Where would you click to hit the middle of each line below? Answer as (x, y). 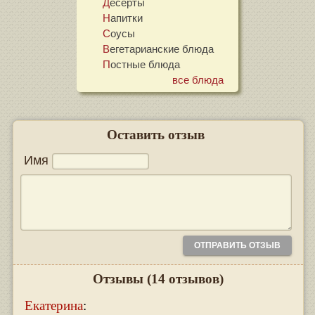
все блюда (200, 79)
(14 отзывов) (185, 279)
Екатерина (53, 306)
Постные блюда (146, 64)
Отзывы (120, 279)
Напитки (127, 17)
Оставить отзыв (156, 135)
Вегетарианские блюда (162, 48)
